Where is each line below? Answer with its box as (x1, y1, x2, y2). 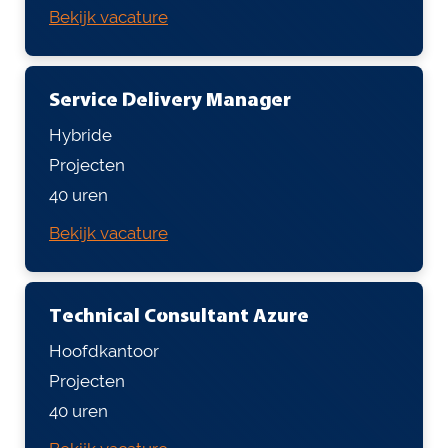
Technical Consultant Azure (49, 306, 309, 327)
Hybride (49, 124, 112, 145)
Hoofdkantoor (49, 340, 159, 361)
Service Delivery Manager (49, 90, 291, 111)
